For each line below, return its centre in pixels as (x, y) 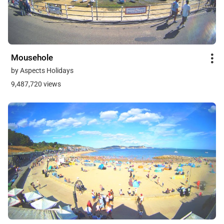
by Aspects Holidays (42, 70)
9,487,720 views (36, 84)
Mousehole (32, 57)
